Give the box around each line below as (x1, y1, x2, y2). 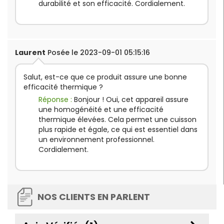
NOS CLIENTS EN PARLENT (37, 191, 150, 203)
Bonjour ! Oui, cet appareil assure (74, 94, 188, 105)
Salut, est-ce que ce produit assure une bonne (23, 72, 187, 82)
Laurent (15, 47, 45, 58)
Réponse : (38, 94, 74, 105)
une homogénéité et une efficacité (38, 104, 163, 115)
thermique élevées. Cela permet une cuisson (38, 114, 196, 125)
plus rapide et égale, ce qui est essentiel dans (38, 124, 197, 135)
